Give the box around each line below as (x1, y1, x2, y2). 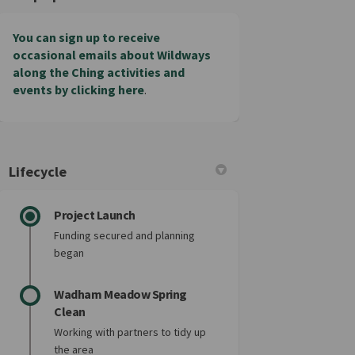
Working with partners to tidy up (54, 325, 207, 339)
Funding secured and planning (54, 228, 196, 242)
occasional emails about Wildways (13, 47, 212, 63)
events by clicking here (13, 82, 145, 97)
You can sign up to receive (13, 29, 161, 45)
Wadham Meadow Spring (54, 286, 187, 302)
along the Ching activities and (13, 64, 185, 80)
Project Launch (54, 207, 136, 223)
